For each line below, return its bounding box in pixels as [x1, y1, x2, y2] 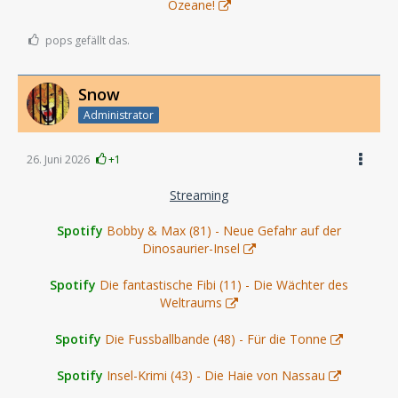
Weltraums [160, 293, 222, 311]
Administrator [84, 107, 154, 123]
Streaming [170, 186, 228, 203]
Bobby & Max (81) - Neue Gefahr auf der [107, 221, 341, 239]
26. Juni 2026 [27, 151, 90, 167]
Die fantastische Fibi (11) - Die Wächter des [99, 275, 348, 293]
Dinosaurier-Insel [142, 239, 240, 257]
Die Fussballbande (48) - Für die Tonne [105, 330, 327, 347]
